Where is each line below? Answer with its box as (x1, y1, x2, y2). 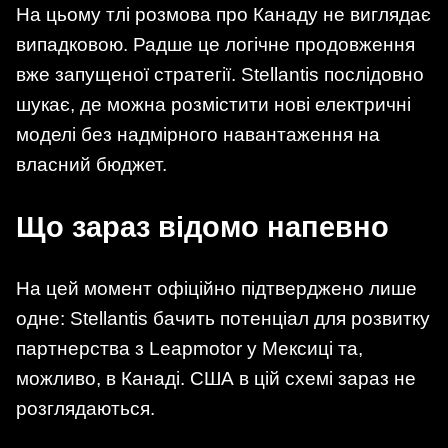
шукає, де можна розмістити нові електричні (16, 94, 411, 116)
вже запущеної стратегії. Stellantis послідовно (16, 64, 424, 86)
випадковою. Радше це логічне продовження (16, 34, 415, 56)
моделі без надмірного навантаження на (16, 124, 380, 146)
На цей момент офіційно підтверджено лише (16, 278, 417, 300)
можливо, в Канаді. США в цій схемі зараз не (16, 368, 416, 390)
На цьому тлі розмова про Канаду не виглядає (16, 4, 431, 26)
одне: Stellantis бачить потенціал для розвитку (16, 308, 430, 330)
